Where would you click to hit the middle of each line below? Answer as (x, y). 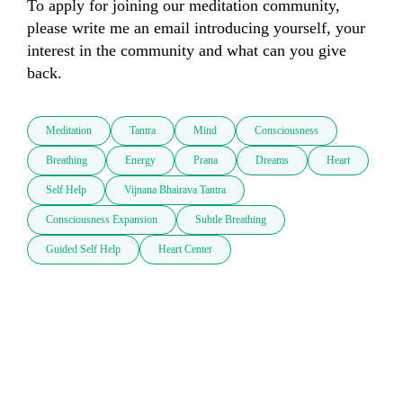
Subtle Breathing (231, 220)
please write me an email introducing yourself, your (196, 28)
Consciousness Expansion (102, 220)
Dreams (272, 161)
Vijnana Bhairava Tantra (175, 190)
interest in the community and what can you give (187, 51)
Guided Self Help (83, 250)
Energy (140, 161)
